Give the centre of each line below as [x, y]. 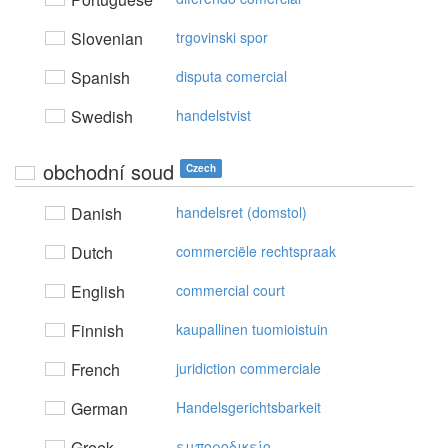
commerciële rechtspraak [256, 251]
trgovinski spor [222, 37]
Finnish [95, 330]
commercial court [230, 290]
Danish [94, 213]
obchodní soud [108, 171]
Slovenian [105, 38]
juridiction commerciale [248, 368]
